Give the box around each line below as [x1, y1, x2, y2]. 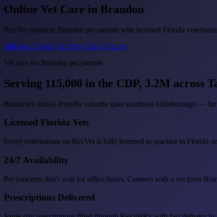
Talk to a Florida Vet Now [4, 42, 86, 50]
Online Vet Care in [4, 2, 100, 15]
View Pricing [86, 42, 126, 50]
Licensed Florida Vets [4, 117, 89, 128]
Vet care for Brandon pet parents [4, 58, 103, 67]
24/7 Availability [4, 155, 69, 165]
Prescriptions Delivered [4, 192, 95, 203]
